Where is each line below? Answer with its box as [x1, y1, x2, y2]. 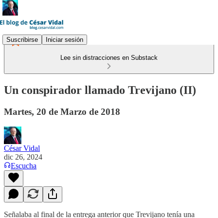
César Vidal [4, 144, 40, 152]
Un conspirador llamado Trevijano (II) [4, 83, 196, 96]
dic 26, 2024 [4, 152, 42, 161]
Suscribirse [6, 36, 38, 43]
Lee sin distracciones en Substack [60, 54, 158, 61]
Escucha [11, 161, 36, 170]
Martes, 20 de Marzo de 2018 [4, 106, 120, 117]
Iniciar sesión [46, 36, 83, 43]
